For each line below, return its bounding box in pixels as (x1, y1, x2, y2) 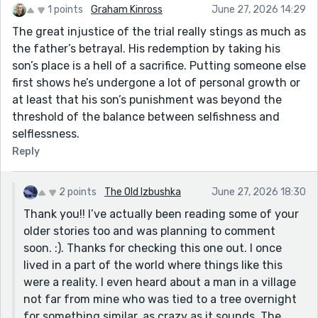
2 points (59, 185, 97, 198)
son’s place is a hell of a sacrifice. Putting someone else (12, 58, 306, 72)
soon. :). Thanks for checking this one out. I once (23, 241, 282, 255)
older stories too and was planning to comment (23, 224, 275, 238)
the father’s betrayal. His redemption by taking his (12, 41, 280, 55)
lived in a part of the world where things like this (23, 258, 283, 272)
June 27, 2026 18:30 (212, 185, 306, 198)
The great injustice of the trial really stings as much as (12, 24, 306, 38)
